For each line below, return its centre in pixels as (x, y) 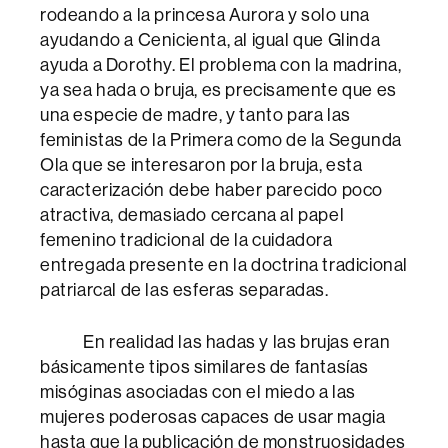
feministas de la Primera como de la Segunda (221, 140)
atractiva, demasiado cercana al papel (192, 215)
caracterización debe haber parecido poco (212, 190)
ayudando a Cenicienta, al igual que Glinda (210, 40)
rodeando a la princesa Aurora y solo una (205, 15)
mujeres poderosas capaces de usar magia (213, 417)
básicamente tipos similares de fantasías (205, 367)
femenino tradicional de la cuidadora (186, 240)
